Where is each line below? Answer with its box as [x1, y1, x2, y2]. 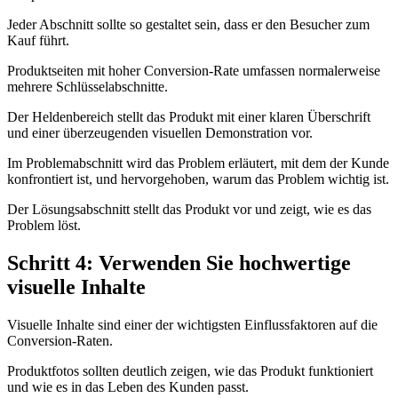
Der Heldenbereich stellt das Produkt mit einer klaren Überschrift [7, 108, 370, 124]
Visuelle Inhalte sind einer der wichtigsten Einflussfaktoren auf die [7, 316, 378, 332]
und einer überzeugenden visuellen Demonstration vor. [7, 124, 313, 140]
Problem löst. [7, 217, 81, 233]
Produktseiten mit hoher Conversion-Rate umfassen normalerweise [7, 62, 380, 78]
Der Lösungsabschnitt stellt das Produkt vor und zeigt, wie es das [7, 201, 371, 217]
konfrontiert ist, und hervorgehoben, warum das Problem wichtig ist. [7, 171, 389, 187]
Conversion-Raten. [7, 332, 113, 348]
